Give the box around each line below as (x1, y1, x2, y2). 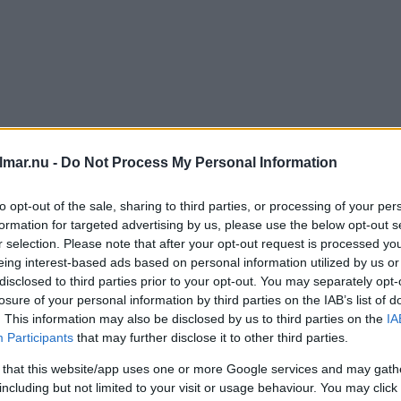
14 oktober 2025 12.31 (35, 275, 166, 292)
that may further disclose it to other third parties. (73, 330, 348, 345)
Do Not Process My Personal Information (61, 155, 337, 170)
